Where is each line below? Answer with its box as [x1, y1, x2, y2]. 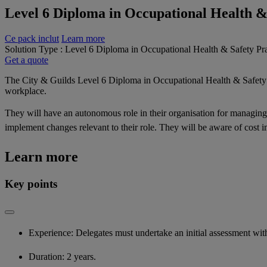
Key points [5, 177, 60, 190]
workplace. [5, 85, 46, 96]
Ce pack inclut [5, 33, 59, 44]
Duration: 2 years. [29, 252, 98, 262]
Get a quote [5, 54, 48, 65]
